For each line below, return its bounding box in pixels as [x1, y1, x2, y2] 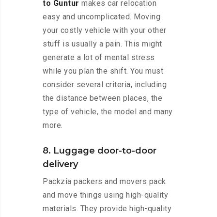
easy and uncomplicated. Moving [43, 12, 160, 22]
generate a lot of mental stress [43, 53, 155, 62]
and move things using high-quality [43, 190, 168, 200]
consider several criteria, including [43, 80, 167, 90]
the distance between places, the [43, 93, 162, 103]
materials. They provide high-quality [43, 204, 171, 214]
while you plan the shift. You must [43, 66, 163, 76]
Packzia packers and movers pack [43, 177, 166, 186]
